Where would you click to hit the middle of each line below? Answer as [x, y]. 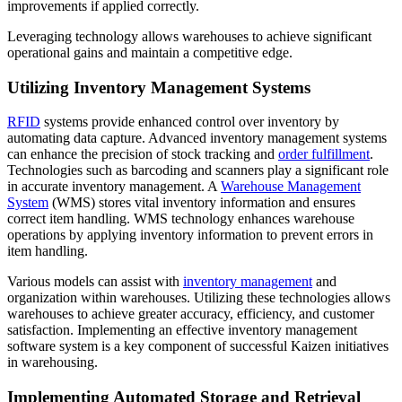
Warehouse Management [291, 187]
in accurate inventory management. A [114, 187]
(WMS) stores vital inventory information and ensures [202, 203]
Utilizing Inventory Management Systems [159, 87]
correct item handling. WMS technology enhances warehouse [181, 219]
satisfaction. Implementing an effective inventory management [182, 330]
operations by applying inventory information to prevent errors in [190, 235]
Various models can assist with [95, 282]
